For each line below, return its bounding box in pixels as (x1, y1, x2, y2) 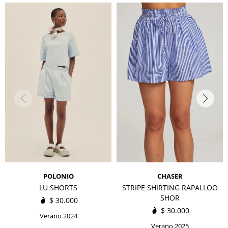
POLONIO (43, 171, 74, 181)
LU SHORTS (39, 182, 77, 192)
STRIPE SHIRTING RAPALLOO (122, 182, 218, 192)
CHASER (157, 171, 183, 181)
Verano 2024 (39, 211, 77, 220)
